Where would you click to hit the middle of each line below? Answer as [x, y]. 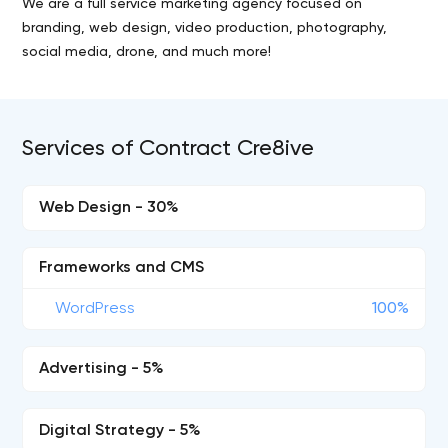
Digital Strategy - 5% [120, 431]
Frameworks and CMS [122, 268]
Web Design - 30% [109, 208]
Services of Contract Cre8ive [168, 149]
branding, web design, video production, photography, [205, 28]
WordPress [95, 309]
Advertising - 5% [102, 369]
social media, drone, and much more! [147, 52]
